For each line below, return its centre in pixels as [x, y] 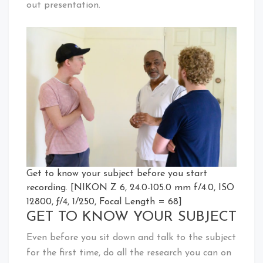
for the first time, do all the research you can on [129, 253]
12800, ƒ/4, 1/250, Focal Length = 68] [104, 202]
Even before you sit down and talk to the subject [131, 237]
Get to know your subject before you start [117, 173]
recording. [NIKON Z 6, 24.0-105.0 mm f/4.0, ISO [130, 188]
